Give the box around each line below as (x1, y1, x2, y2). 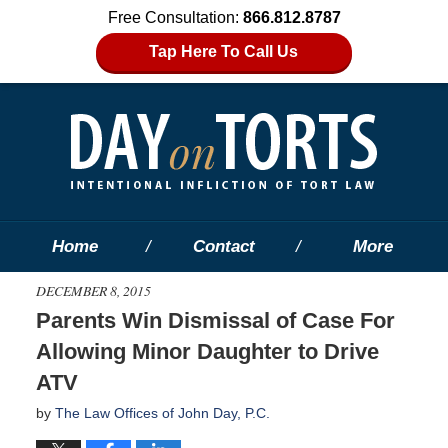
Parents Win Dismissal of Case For (35, 307, 395, 333)
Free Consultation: (107, 9, 243, 26)
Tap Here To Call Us (149, 43, 299, 60)
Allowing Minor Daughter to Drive (35, 338, 379, 364)
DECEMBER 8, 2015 (35, 280, 151, 300)
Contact (192, 237, 255, 256)
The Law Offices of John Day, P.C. (54, 404, 270, 421)
